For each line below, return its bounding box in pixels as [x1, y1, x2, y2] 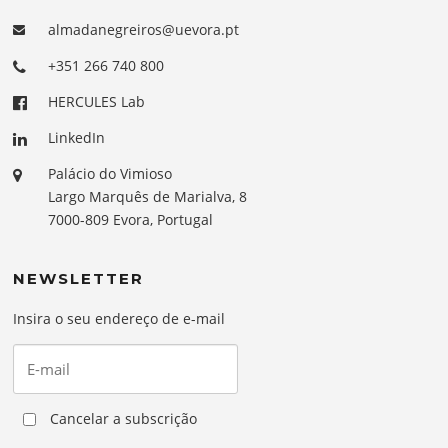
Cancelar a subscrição [46, 408, 198, 428]
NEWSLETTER [13, 269, 145, 289]
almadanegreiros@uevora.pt [48, 20, 240, 40]
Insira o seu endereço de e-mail [13, 309, 226, 329]
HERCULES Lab [48, 92, 146, 112]
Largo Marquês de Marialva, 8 [48, 187, 248, 207]
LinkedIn [48, 128, 106, 148]
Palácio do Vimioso [48, 164, 173, 184]
